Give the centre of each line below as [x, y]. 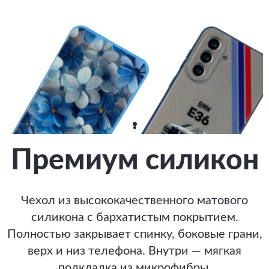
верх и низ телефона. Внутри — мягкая [134, 251]
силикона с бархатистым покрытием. [134, 218]
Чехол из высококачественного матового [134, 201]
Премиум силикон [134, 161]
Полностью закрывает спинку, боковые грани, [134, 234]
